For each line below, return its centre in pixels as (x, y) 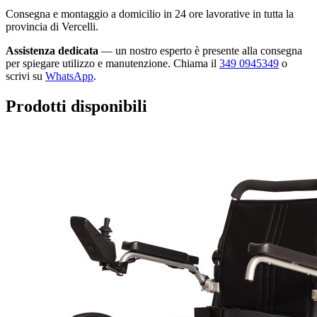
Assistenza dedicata (52, 50)
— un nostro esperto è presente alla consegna (200, 50)
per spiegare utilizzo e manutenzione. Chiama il (113, 63)
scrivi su (25, 76)
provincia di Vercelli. (52, 26)
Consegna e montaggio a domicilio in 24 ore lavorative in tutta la (150, 13)
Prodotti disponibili (76, 106)
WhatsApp (69, 76)
